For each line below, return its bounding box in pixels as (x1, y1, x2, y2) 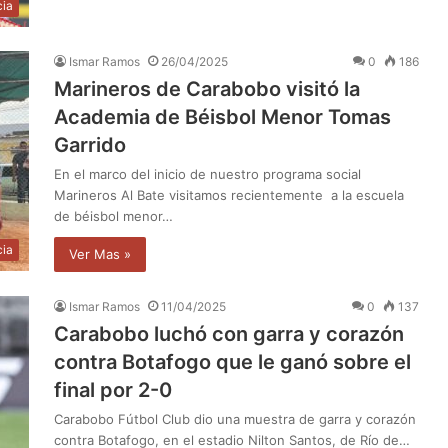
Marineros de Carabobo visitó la (54, 76, 360, 101)
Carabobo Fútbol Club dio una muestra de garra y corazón (54, 410, 416, 427)
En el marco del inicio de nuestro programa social (54, 165, 361, 182)
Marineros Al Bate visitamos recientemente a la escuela (54, 186, 404, 203)
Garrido (54, 132, 126, 157)
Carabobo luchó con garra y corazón (54, 321, 404, 346)
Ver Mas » (69, 245, 131, 262)
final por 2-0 (54, 377, 172, 402)
